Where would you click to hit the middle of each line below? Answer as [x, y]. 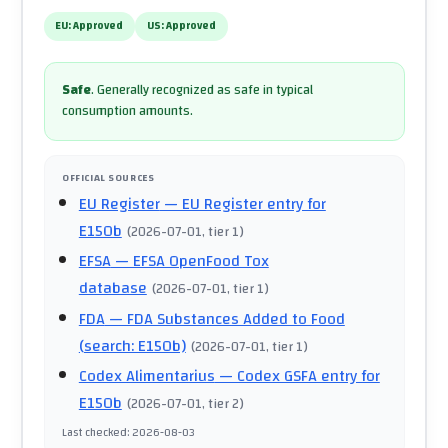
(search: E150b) [132, 345]
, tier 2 [221, 404]
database [112, 288]
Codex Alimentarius [146, 376]
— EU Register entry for [242, 203]
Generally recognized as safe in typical [205, 90]
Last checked [94, 432]
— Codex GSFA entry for [297, 376]
